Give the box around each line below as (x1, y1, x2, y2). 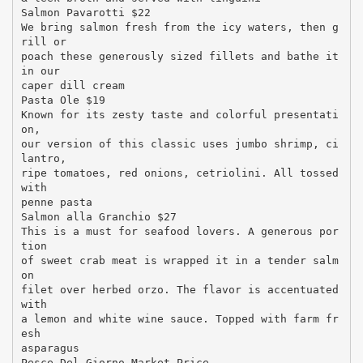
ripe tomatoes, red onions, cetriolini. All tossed (20, 166, 339, 179)
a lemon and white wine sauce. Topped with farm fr (20, 312, 339, 325)
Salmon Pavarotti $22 (20, 6, 151, 19)
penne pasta (20, 195, 92, 208)
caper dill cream (20, 79, 125, 92)
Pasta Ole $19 (20, 93, 105, 106)
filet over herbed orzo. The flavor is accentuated (20, 283, 339, 296)
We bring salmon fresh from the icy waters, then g (20, 20, 339, 33)
